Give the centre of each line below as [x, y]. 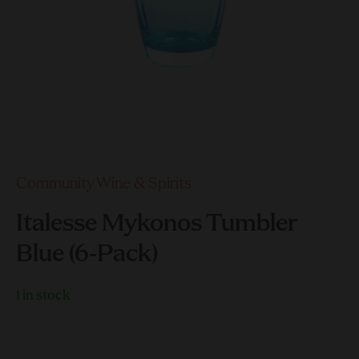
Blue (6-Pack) [87, 255]
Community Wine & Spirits [104, 184]
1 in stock [43, 296]
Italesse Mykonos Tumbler [156, 224]
